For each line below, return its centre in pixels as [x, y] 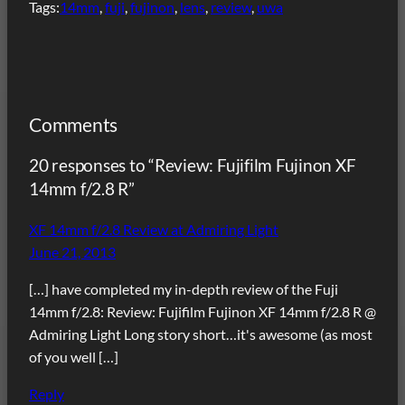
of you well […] [74, 356]
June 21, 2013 [72, 251]
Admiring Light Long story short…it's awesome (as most [201, 334]
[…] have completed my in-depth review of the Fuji [184, 288]
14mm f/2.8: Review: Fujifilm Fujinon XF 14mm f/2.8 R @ [202, 311]
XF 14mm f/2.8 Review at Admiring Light [154, 229]
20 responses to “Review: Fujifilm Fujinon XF [193, 165]
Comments [74, 124]
